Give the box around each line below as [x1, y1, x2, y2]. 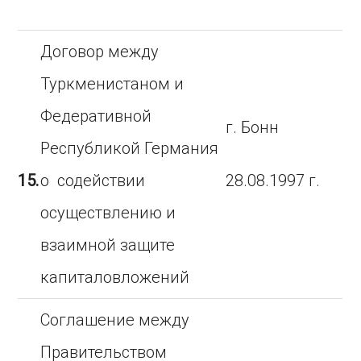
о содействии [40, 171, 146, 190]
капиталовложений [40, 268, 190, 287]
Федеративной [40, 106, 152, 126]
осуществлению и [40, 203, 176, 222]
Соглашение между [40, 310, 190, 330]
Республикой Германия [40, 139, 219, 158]
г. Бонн [226, 118, 280, 137]
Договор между [40, 42, 160, 61]
